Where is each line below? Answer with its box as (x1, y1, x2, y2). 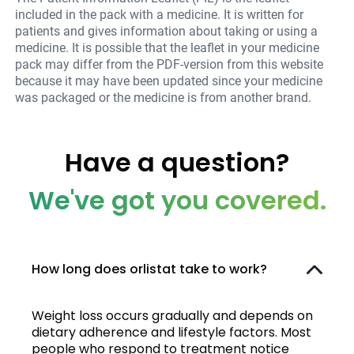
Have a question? (65, 145, 289, 181)
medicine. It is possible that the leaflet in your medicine (15, 40, 320, 56)
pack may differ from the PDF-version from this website (15, 57, 324, 73)
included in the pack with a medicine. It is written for (15, 7, 304, 23)
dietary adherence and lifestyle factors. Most (32, 322, 311, 341)
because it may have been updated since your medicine (15, 73, 323, 89)
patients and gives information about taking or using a (15, 24, 318, 40)
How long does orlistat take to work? (32, 259, 267, 278)
